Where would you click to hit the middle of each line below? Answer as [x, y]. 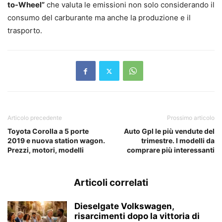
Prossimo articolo [191, 118]
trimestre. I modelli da [178, 141]
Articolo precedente [35, 118]
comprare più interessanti [171, 150]
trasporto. [25, 31]
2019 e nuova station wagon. [56, 141]
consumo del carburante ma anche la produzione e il [99, 18]
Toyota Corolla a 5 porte [48, 131]
